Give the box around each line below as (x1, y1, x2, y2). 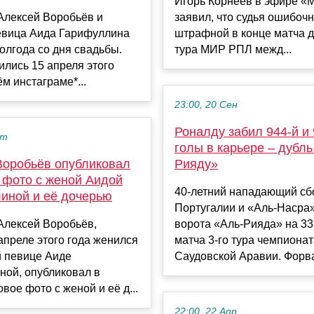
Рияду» (175, 157, 218, 172)
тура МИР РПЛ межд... (175, 43, 292, 56)
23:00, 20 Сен (175, 100, 238, 111)
